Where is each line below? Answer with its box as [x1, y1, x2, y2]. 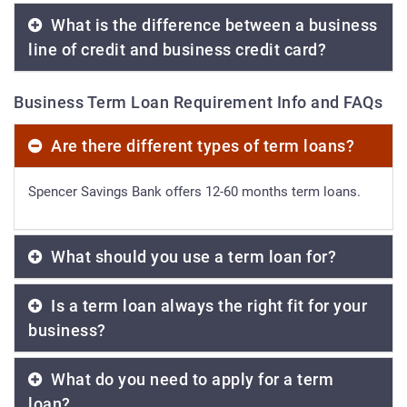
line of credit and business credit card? [28, 40, 326, 60]
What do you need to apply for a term [46, 370, 333, 390]
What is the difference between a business [46, 15, 378, 35]
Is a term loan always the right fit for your [46, 296, 367, 316]
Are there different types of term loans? [46, 136, 354, 156]
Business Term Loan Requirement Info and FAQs [14, 93, 382, 113]
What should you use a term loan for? [46, 247, 336, 267]
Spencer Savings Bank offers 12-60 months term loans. [28, 184, 361, 201]
